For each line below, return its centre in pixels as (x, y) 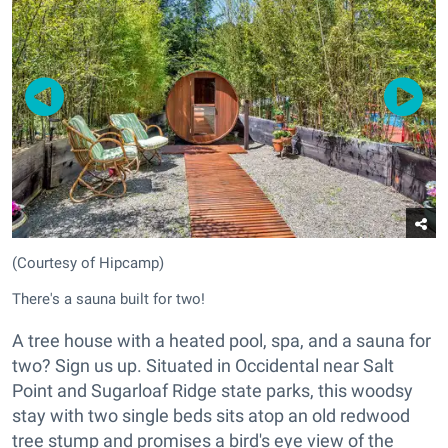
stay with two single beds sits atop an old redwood (211, 416)
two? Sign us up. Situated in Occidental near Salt (203, 366)
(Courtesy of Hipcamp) (88, 262)
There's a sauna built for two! (108, 299)
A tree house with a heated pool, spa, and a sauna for (221, 341)
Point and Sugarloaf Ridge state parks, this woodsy (212, 391)
